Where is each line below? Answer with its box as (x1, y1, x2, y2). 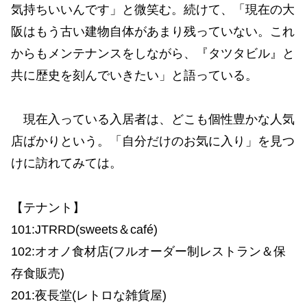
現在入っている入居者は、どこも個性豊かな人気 (11, 112, 295, 127)
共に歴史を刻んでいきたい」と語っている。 (11, 69, 258, 82)
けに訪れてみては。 (11, 156, 122, 171)
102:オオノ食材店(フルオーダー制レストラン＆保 (11, 244, 286, 258)
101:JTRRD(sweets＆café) (11, 222, 158, 236)
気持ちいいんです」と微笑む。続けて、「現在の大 (11, 3, 295, 16)
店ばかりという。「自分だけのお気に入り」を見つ (11, 134, 295, 149)
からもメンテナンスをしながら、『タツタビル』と (11, 47, 295, 60)
